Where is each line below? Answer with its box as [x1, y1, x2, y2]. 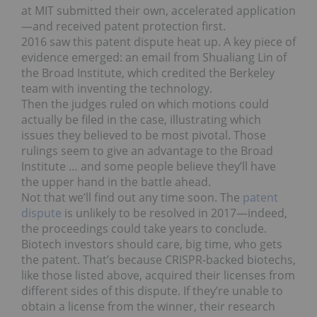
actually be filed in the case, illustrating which [21, 111, 261, 127]
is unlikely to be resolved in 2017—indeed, [62, 204, 287, 221]
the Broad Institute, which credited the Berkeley [21, 64, 275, 81]
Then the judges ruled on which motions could [21, 96, 269, 112]
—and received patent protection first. [21, 18, 226, 34]
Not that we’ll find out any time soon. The [21, 189, 243, 205]
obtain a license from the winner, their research [21, 298, 275, 314]
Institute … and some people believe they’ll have [21, 158, 276, 174]
